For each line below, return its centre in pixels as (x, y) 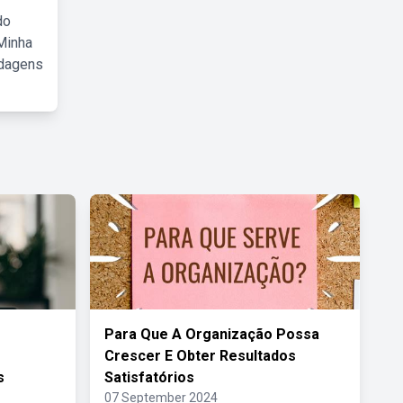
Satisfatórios (149, 377)
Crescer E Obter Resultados (200, 356)
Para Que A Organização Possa (212, 334)
